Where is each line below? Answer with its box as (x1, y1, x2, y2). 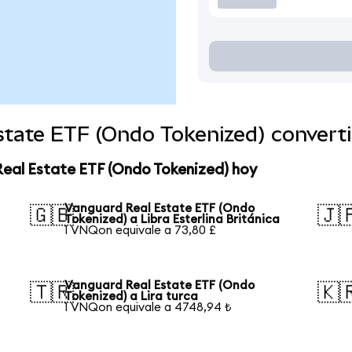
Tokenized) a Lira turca (64, 290, 199, 302)
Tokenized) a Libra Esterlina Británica (64, 213, 280, 225)
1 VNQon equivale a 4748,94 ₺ (64, 301, 233, 313)
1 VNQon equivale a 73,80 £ (64, 224, 217, 236)
